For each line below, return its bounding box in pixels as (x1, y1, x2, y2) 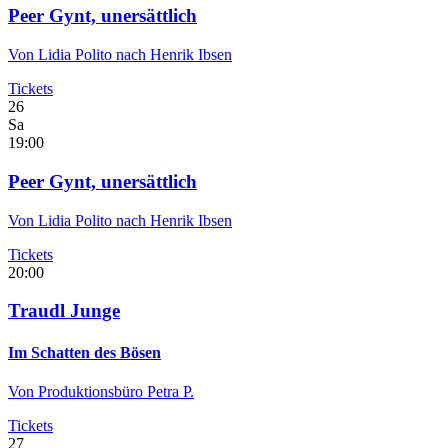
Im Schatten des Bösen (8, 343, 161, 361)
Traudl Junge (8, 300, 120, 322)
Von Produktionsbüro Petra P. (8, 382, 194, 400)
